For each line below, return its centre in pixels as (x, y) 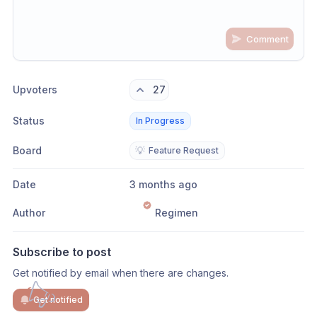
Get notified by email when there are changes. (121, 273)
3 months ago (166, 184)
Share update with (75, 54)
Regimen (176, 213)
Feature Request (183, 150)
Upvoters (35, 90)
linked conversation (162, 54)
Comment (267, 39)
